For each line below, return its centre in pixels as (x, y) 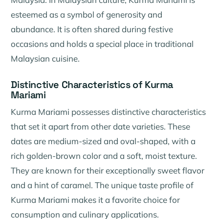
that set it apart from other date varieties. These (101, 127)
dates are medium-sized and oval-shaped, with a (103, 141)
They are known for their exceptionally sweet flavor (108, 171)
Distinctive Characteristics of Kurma (92, 84)
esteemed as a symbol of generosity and (87, 14)
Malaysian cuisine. (45, 58)
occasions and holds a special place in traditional (102, 44)
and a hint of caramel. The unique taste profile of (102, 185)
